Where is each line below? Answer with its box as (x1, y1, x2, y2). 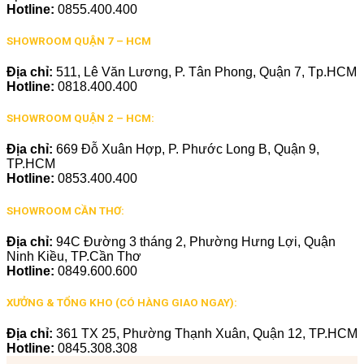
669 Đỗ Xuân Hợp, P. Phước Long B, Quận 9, (56, 142, 319, 157)
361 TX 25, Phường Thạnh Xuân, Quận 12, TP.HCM (56, 327, 357, 341)
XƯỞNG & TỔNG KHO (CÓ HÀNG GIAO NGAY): (6, 296, 237, 309)
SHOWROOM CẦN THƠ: (6, 204, 124, 217)
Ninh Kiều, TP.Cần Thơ (6, 249, 141, 263)
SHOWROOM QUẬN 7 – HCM (6, 34, 151, 47)
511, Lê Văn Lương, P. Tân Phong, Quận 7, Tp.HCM (56, 65, 357, 80)
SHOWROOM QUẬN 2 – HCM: (6, 112, 154, 125)
